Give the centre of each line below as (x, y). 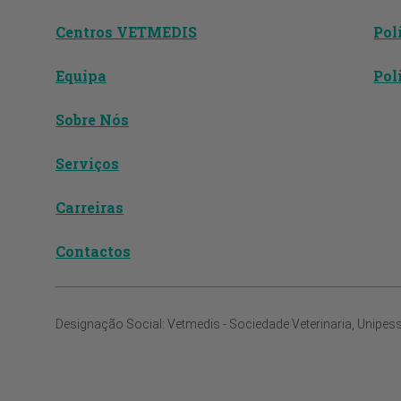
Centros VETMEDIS (126, 32)
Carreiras (90, 207)
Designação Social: (111, 324)
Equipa (81, 76)
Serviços (87, 163)
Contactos (93, 251)
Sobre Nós (92, 119)
